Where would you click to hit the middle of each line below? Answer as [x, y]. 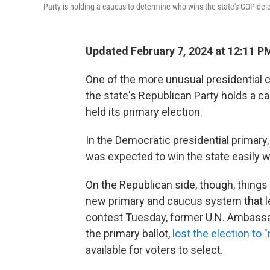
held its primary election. [144, 112]
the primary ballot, [129, 234]
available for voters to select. [154, 250]
